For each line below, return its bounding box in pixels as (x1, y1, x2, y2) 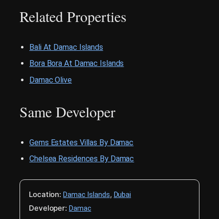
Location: (29, 190, 62, 199)
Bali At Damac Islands (29, 42, 103, 52)
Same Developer (20, 101, 115, 121)
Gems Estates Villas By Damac (29, 137, 134, 147)
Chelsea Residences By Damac (29, 154, 134, 164)
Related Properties (20, 6, 127, 26)
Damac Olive (29, 75, 72, 85)
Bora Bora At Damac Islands (29, 59, 124, 68)
